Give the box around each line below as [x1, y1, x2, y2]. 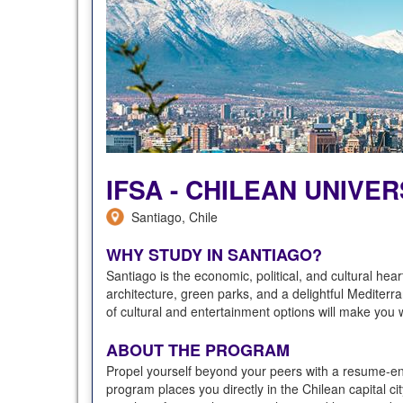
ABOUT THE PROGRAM [106, 337, 290, 362]
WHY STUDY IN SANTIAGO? [106, 242, 322, 266]
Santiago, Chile [124, 207, 218, 226]
